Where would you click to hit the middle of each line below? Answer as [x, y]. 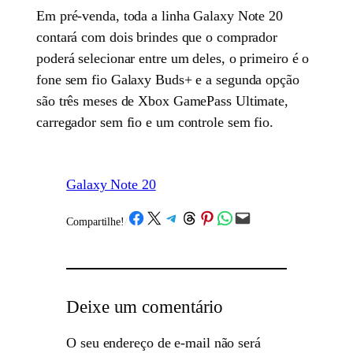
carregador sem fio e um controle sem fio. [155, 123]
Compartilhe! [95, 222]
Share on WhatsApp [245, 217]
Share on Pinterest [222, 217]
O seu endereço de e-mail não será [163, 343]
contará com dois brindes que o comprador [157, 37]
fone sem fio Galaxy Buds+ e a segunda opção [168, 80]
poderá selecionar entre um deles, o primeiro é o [173, 59]
